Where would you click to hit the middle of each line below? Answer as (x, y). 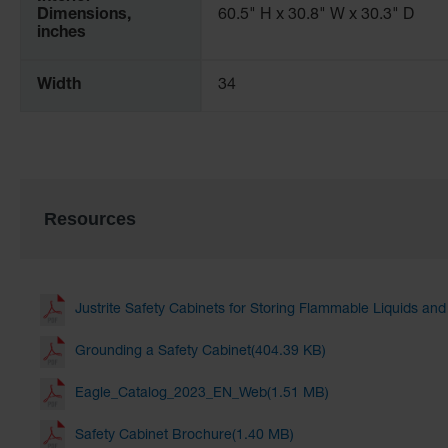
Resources (90, 218)
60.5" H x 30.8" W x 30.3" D (315, 15)
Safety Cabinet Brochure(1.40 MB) (184, 436)
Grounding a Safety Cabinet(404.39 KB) (200, 352)
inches (61, 33)
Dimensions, (84, 15)
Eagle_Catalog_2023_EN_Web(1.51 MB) (202, 394)
